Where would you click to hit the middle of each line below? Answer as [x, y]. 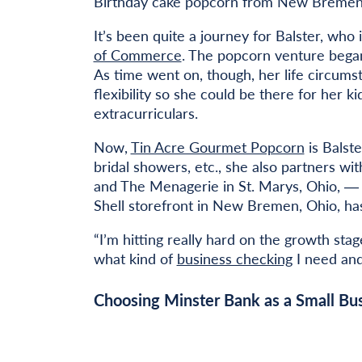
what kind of [135, 258]
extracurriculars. [145, 112]
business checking [234, 258]
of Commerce [137, 54]
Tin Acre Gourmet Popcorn [217, 146]
